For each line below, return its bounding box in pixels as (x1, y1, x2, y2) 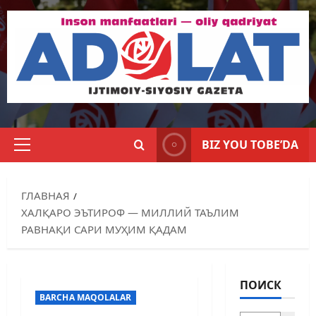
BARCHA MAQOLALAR (39, 291, 132, 303)
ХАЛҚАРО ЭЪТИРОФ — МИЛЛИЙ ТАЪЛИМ (21, 205, 239, 219)
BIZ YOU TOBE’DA (202, 136, 298, 152)
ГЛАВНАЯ (21, 188, 70, 202)
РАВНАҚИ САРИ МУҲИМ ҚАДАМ (21, 221, 187, 236)
